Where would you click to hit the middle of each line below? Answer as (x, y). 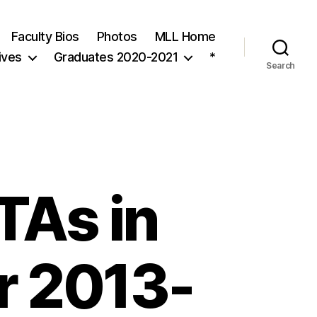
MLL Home (185, 36)
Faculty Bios (45, 36)
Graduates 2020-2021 (116, 57)
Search (281, 65)
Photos (117, 36)
